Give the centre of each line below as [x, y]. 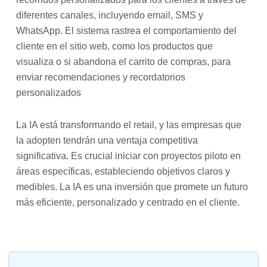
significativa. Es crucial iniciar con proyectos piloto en [129, 156]
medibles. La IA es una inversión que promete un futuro [132, 187]
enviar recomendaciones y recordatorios [101, 77]
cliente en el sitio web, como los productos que [115, 46]
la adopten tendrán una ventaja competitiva [107, 141]
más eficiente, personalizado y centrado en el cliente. [128, 203]
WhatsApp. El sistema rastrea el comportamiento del [127, 31]
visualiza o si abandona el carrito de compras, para [124, 62]
